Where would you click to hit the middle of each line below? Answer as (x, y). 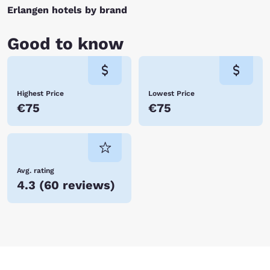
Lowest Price (171, 93)
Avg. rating (36, 171)
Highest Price (40, 93)
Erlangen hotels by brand (67, 10)
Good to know (65, 44)
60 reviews (77, 185)
